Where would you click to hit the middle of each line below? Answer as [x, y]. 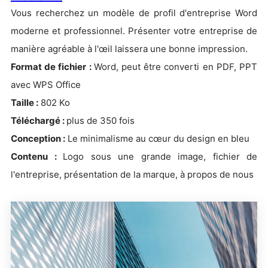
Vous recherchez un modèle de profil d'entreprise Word [134, 13]
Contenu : [37, 156]
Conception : [38, 138]
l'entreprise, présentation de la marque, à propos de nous [132, 174]
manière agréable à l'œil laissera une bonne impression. [129, 48]
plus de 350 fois [100, 120]
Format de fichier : [52, 66]
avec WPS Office [46, 84]
